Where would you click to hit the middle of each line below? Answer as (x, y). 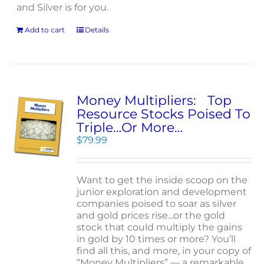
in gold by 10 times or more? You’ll (156, 239)
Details (97, 30)
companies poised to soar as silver (157, 204)
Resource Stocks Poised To (164, 114)
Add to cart (45, 30)
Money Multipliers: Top (154, 100)
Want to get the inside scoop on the (162, 180)
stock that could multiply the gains (160, 227)
